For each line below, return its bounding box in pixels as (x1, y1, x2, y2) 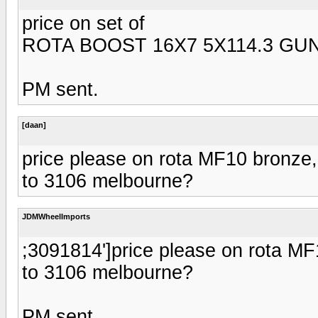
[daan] (22, 120, 46, 129)
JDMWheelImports (22, 212, 90, 221)
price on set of (22, 12, 145, 34)
